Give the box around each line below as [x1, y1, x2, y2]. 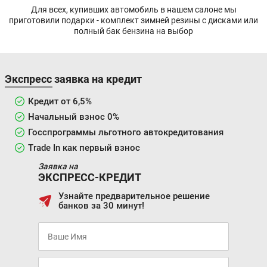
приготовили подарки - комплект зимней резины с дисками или [9, 15, 258, 25]
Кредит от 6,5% [28, 95, 92, 107]
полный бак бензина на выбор [74, 26, 193, 36]
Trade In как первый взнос [28, 142, 140, 153]
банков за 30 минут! [58, 200, 144, 211]
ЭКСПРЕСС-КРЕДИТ [38, 170, 141, 184]
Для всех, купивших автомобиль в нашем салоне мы [30, 4, 237, 14]
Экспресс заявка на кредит [5, 72, 142, 85]
